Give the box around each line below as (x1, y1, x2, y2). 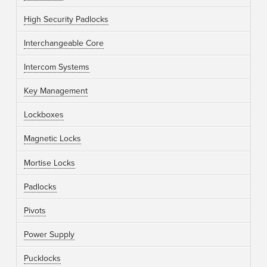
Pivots (23, 206, 46, 216)
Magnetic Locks (23, 133, 81, 144)
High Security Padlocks (23, 14, 108, 24)
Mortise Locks (23, 157, 75, 168)
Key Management (23, 86, 88, 97)
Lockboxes (23, 110, 64, 120)
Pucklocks (23, 253, 61, 264)
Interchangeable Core (23, 38, 104, 48)
